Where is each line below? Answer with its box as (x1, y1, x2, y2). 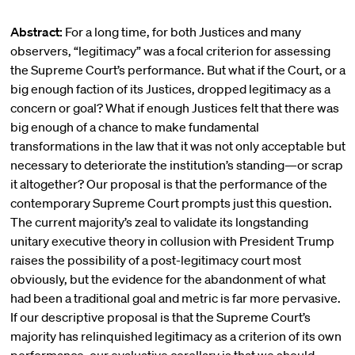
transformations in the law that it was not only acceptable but (10, 138, 345, 154)
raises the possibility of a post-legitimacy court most (10, 252, 301, 268)
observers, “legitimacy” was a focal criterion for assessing (10, 43, 330, 59)
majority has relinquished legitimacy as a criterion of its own (10, 328, 342, 344)
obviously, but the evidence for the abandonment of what (10, 271, 326, 287)
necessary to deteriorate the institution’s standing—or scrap (10, 157, 343, 173)
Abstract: (10, 24, 63, 40)
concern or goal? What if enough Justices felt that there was (10, 100, 339, 116)
